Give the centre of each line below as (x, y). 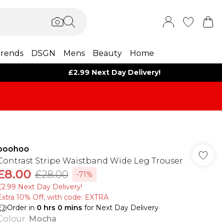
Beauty (107, 53)
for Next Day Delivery (120, 208)
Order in (22, 208)
